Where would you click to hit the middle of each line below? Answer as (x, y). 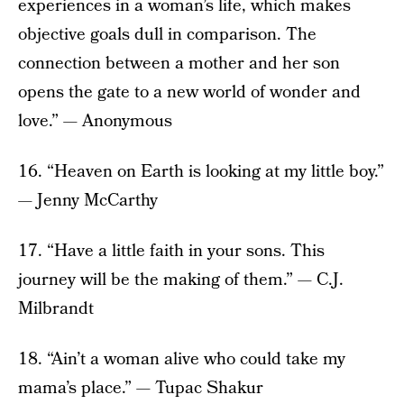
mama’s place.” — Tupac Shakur (141, 389)
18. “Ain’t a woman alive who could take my (182, 360)
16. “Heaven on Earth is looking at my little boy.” (201, 172)
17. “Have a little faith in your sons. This (171, 252)
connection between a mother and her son (179, 64)
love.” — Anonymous (95, 122)
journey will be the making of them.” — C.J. (181, 280)
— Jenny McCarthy (88, 201)
